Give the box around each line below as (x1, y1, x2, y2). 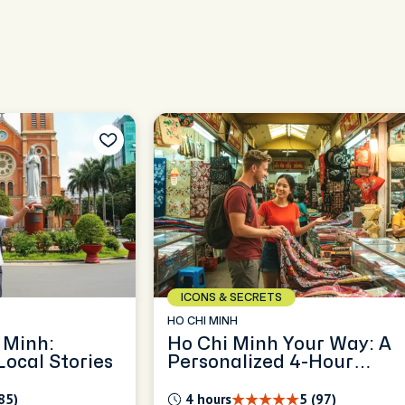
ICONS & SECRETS (181, 292, 282, 303)
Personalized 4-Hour (167, 353, 353, 371)
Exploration (167, 372, 274, 389)
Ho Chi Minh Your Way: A (167, 335, 391, 353)
